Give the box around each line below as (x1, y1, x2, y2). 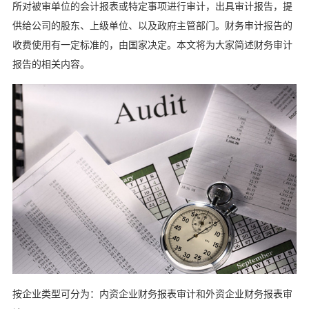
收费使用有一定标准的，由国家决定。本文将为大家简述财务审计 (12, 39, 292, 50)
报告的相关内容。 (12, 59, 90, 70)
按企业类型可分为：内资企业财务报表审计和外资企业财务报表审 (12, 288, 292, 300)
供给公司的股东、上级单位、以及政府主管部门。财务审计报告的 (12, 20, 292, 31)
